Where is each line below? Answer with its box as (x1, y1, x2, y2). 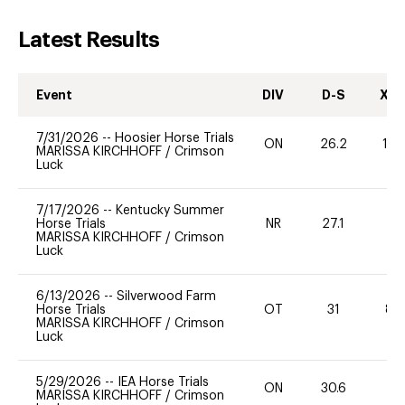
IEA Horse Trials (118, 375, 209, 389)
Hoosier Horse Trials (115, 131, 234, 145)
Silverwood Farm (117, 289, 216, 303)
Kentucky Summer (116, 203, 224, 217)
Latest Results (18, 28, 160, 51)
